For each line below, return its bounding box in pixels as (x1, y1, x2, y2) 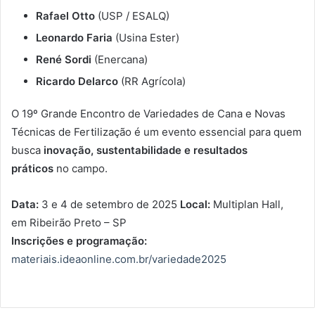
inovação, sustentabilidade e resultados (44, 143, 247, 157)
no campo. (53, 161, 108, 175)
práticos (11, 161, 53, 175)
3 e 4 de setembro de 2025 (39, 197, 180, 211)
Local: (180, 197, 213, 211)
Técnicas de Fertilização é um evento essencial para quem (11, 124, 302, 139)
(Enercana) (91, 52, 148, 66)
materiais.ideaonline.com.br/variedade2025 (11, 252, 226, 266)
